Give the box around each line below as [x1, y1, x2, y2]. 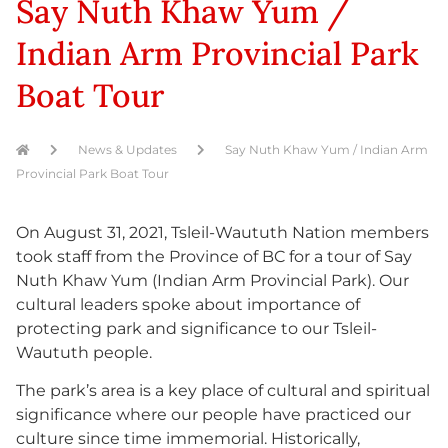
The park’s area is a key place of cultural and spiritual [16, 381, 430, 401]
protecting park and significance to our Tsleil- [16, 319, 377, 338]
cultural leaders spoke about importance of [16, 295, 360, 314]
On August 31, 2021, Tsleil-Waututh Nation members [16, 223, 429, 242]
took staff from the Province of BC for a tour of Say [16, 247, 412, 266]
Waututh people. [16, 343, 152, 362]
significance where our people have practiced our [16, 405, 411, 425]
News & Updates [78, 142, 177, 157]
